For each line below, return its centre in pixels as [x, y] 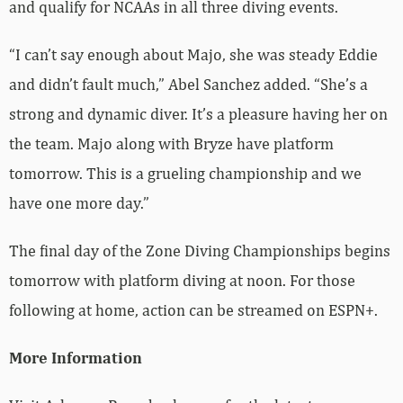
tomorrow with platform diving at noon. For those [182, 280]
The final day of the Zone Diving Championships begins [200, 250]
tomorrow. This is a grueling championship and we [185, 173]
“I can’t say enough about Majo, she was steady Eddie [193, 54]
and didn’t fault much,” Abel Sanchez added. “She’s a [188, 84]
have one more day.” [79, 202]
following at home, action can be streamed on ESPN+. [193, 309]
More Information [76, 357]
